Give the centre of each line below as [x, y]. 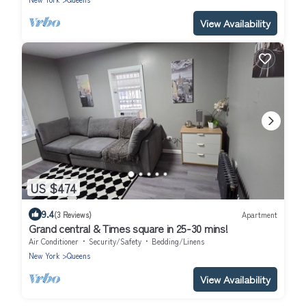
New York [44, 256]
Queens [79, 256]
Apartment [260, 214]
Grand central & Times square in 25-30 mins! [128, 228]
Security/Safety [115, 241]
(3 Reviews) [73, 214]
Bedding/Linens [178, 241]
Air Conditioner [54, 241]
